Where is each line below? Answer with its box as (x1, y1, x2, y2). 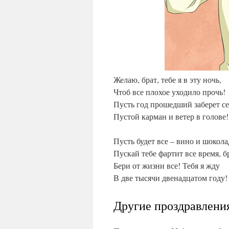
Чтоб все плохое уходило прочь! (113, 86, 225, 97)
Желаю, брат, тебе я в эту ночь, (113, 74, 221, 85)
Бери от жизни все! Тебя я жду (113, 160, 220, 171)
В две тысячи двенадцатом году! (113, 172, 227, 183)
